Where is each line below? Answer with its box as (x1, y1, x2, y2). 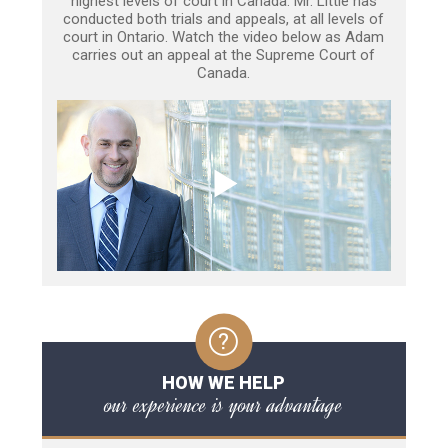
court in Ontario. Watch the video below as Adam (63, 28, 385, 47)
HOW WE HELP (162, 371, 286, 393)
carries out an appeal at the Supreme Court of (72, 46, 376, 65)
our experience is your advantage (104, 389, 343, 420)
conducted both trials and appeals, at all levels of (63, 10, 385, 29)
